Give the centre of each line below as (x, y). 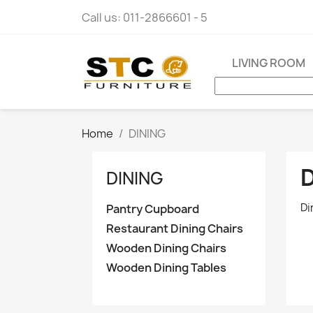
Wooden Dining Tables (166, 268)
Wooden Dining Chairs (166, 248)
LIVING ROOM (269, 63)
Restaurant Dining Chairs (175, 228)
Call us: (102, 17)
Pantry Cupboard (153, 209)
